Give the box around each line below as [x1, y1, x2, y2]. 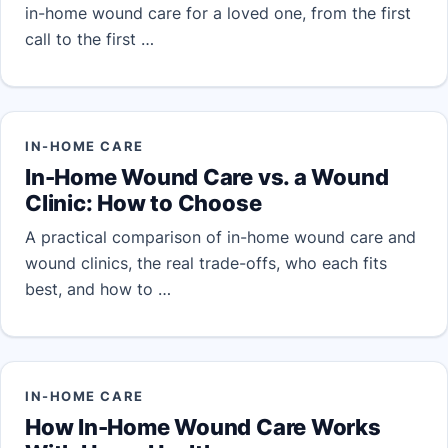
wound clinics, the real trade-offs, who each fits [25, 253, 387, 274]
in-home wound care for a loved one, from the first [25, 2, 411, 23]
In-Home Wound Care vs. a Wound [25, 164, 389, 191]
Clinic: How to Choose [25, 190, 262, 217]
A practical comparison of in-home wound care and [25, 227, 416, 248]
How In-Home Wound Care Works [25, 414, 381, 441]
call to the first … [25, 28, 154, 49]
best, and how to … [25, 279, 171, 300]
